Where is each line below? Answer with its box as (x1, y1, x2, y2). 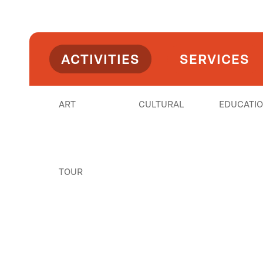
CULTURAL (139, 99, 184, 110)
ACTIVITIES (60, 50, 140, 68)
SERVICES (179, 50, 249, 68)
